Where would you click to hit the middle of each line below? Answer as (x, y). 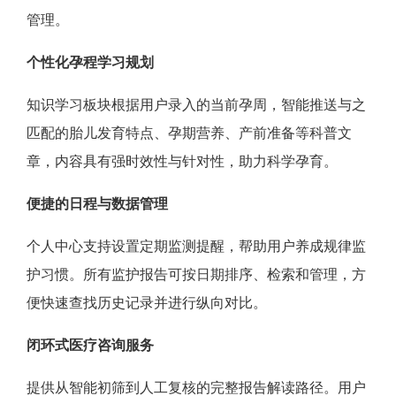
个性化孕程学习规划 (90, 61)
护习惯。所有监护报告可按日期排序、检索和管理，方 (196, 274)
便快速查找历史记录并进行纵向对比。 (147, 302)
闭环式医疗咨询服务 (90, 344)
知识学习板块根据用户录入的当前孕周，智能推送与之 (196, 104)
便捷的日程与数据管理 (97, 203)
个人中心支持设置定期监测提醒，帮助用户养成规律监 (196, 245)
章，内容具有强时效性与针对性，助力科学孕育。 (182, 160)
